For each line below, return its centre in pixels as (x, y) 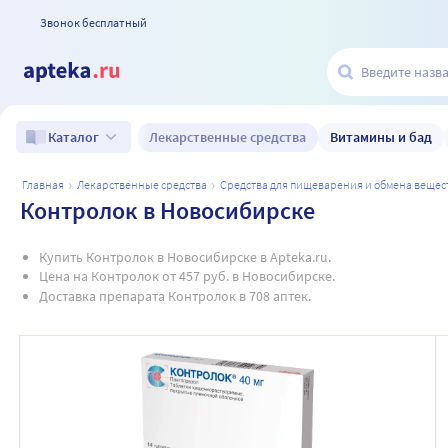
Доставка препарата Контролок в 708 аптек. (174, 295)
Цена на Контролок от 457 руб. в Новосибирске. (186, 276)
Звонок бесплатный (93, 22)
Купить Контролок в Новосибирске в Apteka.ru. (184, 256)
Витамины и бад (381, 136)
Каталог (73, 137)
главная (45, 184)
